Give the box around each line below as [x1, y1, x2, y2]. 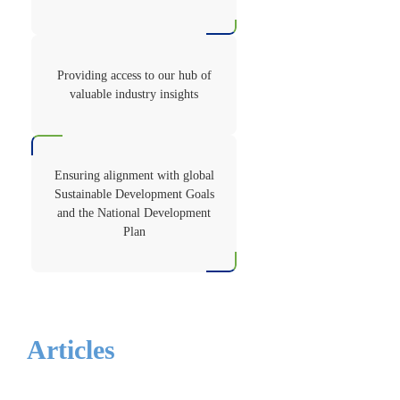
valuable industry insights [70, 87, 198, 101]
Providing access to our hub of [56, 68, 212, 82]
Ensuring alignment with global [54, 168, 214, 182]
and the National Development [57, 205, 211, 220]
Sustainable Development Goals [54, 187, 214, 201]
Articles [27, 334, 115, 364]
